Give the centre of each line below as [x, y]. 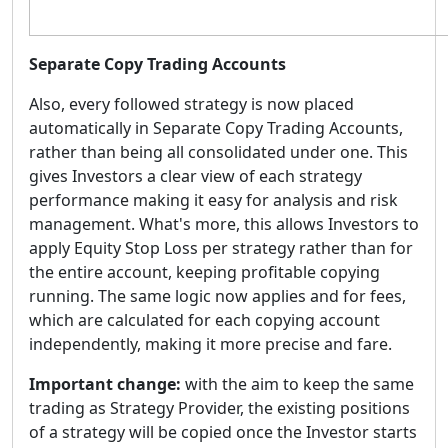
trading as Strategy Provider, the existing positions [219, 407]
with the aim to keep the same [299, 383]
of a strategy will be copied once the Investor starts [223, 431]
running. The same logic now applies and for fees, [217, 295]
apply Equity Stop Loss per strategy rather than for [221, 247]
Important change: [107, 383]
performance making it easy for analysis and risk [213, 199]
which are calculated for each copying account [204, 319]
